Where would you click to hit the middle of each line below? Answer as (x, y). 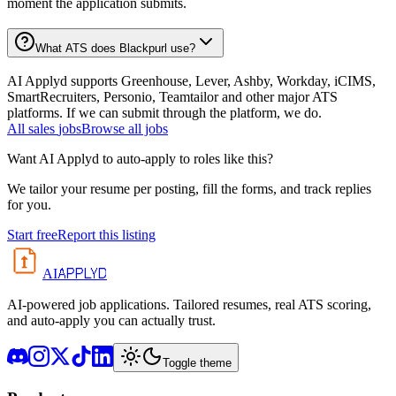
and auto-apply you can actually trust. (111, 321)
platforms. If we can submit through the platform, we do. (164, 113)
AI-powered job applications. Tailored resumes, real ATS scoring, (189, 305)
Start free (32, 235)
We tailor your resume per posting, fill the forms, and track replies (189, 189)
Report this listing (107, 235)
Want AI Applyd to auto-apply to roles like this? (140, 159)
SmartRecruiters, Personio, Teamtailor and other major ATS (172, 97)
